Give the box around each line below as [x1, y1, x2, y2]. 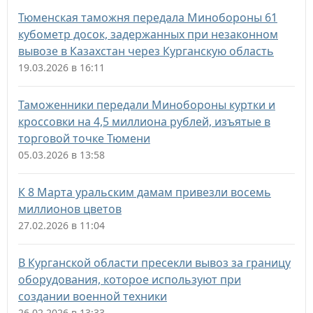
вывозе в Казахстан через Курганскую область [18, 43, 274, 59]
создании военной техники [18, 289, 167, 304]
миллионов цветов [18, 201, 122, 217]
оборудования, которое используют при [18, 272, 241, 287]
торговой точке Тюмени [18, 131, 150, 146]
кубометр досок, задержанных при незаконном [18, 27, 278, 42]
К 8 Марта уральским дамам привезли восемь [18, 184, 271, 200]
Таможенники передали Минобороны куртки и [18, 97, 275, 112]
